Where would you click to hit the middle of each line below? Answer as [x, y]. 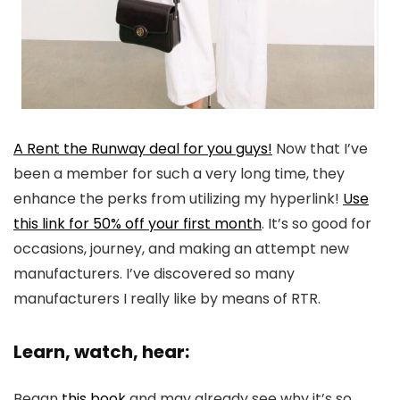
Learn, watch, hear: [101, 352]
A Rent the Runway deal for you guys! [143, 149]
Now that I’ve [320, 149]
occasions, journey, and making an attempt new [181, 249]
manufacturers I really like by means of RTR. [167, 299]
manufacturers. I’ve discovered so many [154, 274]
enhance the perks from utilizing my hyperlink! [178, 199]
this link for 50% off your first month [137, 224]
